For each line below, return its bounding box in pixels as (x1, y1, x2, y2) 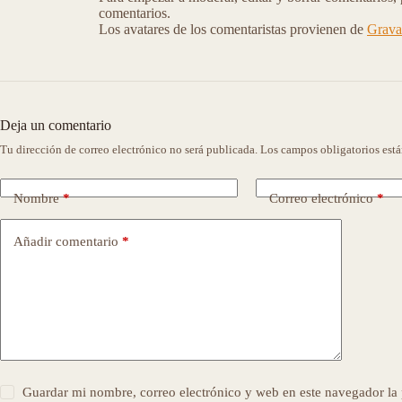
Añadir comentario (13, 233, 118, 249)
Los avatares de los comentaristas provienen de (99, 22, 367, 37)
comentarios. (99, 5, 170, 21)
